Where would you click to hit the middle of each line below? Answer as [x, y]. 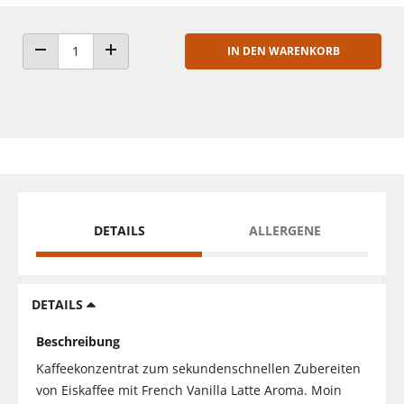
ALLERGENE [285, 230]
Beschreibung [78, 341]
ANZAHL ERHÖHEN [155, 67]
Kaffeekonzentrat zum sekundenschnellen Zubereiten [198, 368]
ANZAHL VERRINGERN [92, 67]
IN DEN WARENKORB [283, 50]
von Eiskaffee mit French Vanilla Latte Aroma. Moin [189, 390]
